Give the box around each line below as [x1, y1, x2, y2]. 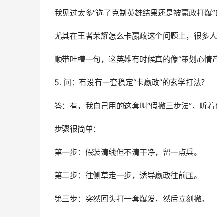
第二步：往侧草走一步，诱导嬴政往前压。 [54, 171, 201, 180]
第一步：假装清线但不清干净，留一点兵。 [54, 148, 201, 157]
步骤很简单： [54, 124, 101, 134]
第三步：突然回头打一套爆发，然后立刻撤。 [54, 194, 209, 203]
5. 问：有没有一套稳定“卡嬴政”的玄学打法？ [54, 78, 209, 87]
